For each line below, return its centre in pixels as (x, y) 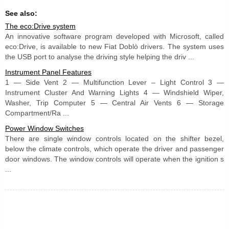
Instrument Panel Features (48, 72)
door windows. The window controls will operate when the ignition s (114, 159)
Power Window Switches (44, 128)
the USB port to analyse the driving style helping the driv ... (100, 56)
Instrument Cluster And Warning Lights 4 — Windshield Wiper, (114, 92)
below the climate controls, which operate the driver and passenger (114, 148)
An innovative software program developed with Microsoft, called (114, 36)
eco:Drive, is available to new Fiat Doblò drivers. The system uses (114, 46)
